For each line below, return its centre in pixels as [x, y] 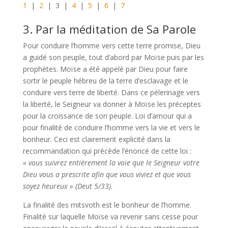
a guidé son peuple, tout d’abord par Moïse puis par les [113, 57]
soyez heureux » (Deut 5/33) [67, 186]
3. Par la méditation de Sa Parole [109, 29]
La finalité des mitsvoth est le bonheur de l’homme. [107, 205]
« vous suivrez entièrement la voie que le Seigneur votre [111, 163]
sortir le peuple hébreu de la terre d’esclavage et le [105, 81]
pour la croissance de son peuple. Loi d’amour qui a [107, 116]
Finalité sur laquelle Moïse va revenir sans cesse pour [110, 217]
